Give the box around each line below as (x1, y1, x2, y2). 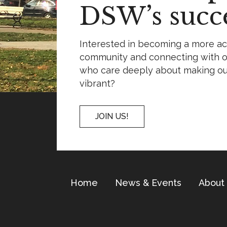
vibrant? (80, 78, 115, 89)
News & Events (115, 177, 181, 188)
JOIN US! (95, 111, 129, 121)
